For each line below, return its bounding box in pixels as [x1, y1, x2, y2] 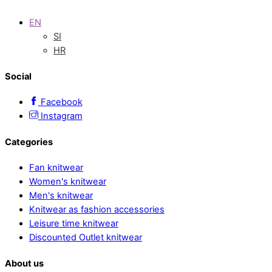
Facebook [38, 97, 83, 108]
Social [5, 70, 32, 82]
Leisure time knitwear [29, 218, 118, 229]
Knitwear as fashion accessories [29, 204, 165, 216]
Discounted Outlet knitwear [29, 232, 142, 243]
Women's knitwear [29, 176, 106, 188]
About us [5, 257, 44, 269]
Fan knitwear [29, 162, 83, 174]
